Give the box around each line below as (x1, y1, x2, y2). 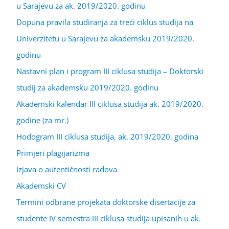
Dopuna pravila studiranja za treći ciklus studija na (16, 16, 193, 27)
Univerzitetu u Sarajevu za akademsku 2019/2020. (16, 33, 194, 43)
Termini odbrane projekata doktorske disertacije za (16, 196, 195, 207)
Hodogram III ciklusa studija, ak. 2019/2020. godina (16, 131, 198, 142)
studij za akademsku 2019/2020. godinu (16, 82, 158, 93)
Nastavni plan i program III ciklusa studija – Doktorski (16, 65, 203, 76)
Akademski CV (16, 180, 66, 191)
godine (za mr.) (16, 114, 68, 125)
